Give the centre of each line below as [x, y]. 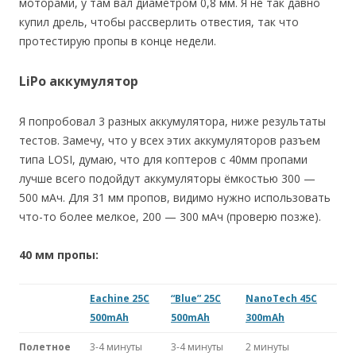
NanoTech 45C [281, 298]
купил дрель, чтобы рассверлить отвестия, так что [159, 21]
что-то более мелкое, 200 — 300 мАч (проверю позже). [170, 216]
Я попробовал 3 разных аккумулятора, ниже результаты [172, 121]
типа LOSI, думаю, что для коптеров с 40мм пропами [163, 159]
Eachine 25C [120, 298]
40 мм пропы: [59, 254]
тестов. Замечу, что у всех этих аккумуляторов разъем [170, 140]
